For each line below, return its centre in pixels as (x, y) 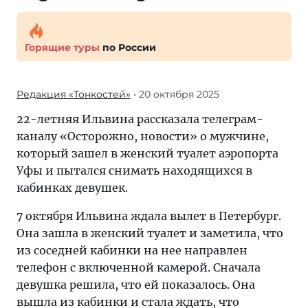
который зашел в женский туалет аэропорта (147, 153)
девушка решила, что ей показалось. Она (136, 285)
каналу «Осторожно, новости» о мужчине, (143, 136)
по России (128, 47)
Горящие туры (62, 47)
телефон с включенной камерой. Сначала (139, 267)
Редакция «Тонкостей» (74, 94)
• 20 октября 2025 (175, 94)
